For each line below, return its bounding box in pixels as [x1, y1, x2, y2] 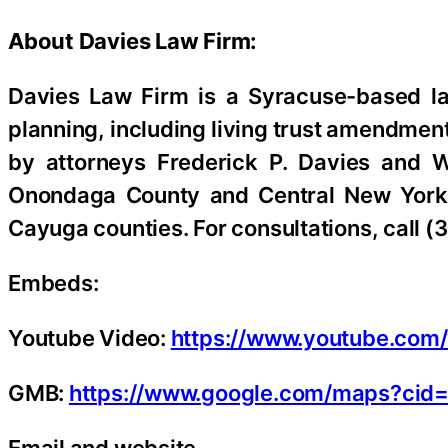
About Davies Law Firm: [8, 28, 258, 54]
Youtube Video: [8, 325, 171, 351]
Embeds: [8, 270, 99, 296]
